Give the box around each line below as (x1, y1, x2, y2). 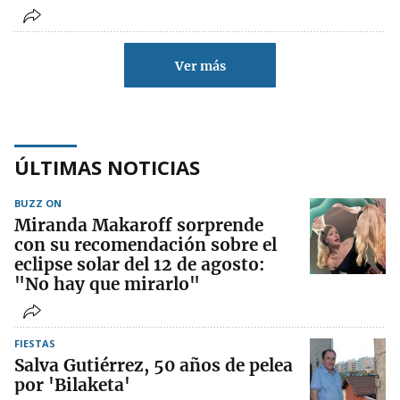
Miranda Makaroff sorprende (14, 214, 263, 237)
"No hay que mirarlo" (14, 273, 200, 296)
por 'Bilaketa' (14, 374, 130, 396)
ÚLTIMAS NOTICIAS (14, 154, 200, 181)
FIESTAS (14, 337, 55, 351)
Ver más (174, 58, 226, 75)
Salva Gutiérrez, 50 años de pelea (14, 354, 293, 377)
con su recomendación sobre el (14, 234, 277, 256)
